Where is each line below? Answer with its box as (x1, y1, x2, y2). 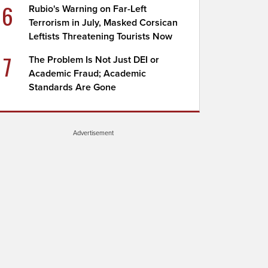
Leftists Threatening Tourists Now (29, 31, 173, 42)
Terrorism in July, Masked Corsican (29, 17, 178, 29)
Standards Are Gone (29, 81, 117, 93)
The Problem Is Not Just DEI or (29, 54, 160, 66)
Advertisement (73, 129, 114, 137)
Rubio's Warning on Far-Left (29, 3, 147, 15)
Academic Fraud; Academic (29, 68, 147, 80)
